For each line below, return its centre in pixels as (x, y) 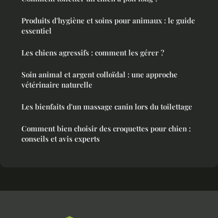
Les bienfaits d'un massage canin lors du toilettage (107, 107)
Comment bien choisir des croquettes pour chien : (106, 129)
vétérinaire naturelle (57, 85)
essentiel (36, 31)
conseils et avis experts (61, 139)
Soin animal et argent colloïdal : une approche (100, 75)
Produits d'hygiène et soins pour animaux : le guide (108, 21)
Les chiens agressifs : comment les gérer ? (93, 53)
